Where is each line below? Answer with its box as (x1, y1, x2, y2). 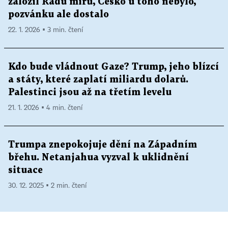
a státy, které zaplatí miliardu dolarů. (8, 75, 188, 84)
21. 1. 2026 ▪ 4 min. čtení (8, 104, 82, 111)
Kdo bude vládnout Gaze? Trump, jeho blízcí (8, 63, 219, 71)
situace (8, 166, 43, 175)
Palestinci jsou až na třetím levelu (8, 88, 172, 97)
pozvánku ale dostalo (8, 10, 109, 19)
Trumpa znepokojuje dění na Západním (8, 140, 197, 149)
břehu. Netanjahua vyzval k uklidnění (8, 153, 189, 162)
